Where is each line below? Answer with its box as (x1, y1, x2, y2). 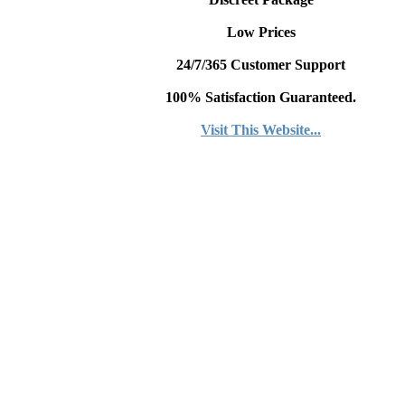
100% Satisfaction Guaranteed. (165, 89, 356, 106)
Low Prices (226, 24, 296, 41)
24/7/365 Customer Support (176, 57, 345, 73)
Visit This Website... (201, 122, 321, 138)
